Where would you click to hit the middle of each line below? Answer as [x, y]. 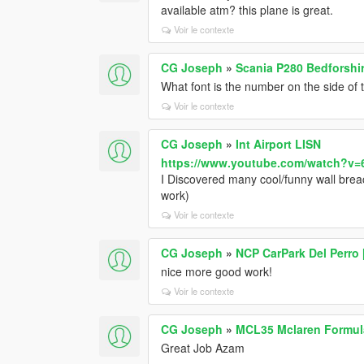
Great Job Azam [203, 347]
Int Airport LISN [279, 143]
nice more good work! [217, 271]
